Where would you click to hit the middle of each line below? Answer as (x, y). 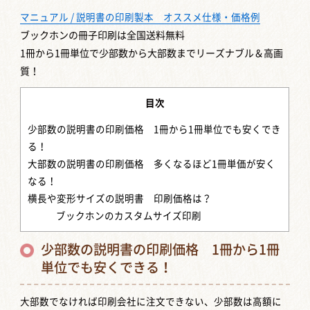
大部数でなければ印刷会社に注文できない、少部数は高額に (151, 302)
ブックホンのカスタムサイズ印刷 (128, 216)
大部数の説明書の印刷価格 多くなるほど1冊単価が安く (152, 164)
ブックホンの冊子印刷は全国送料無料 (103, 36)
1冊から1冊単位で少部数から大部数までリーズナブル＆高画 (152, 54)
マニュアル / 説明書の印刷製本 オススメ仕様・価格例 (140, 18)
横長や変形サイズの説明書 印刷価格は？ (120, 198)
